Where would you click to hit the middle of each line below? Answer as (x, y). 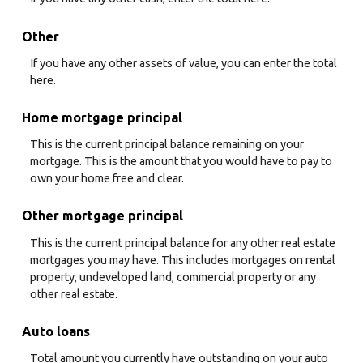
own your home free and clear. (107, 179)
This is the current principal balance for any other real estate (183, 243)
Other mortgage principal (102, 216)
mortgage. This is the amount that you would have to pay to (181, 162)
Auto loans (56, 331)
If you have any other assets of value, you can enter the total (184, 63)
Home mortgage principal (102, 117)
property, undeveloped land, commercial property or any (173, 277)
